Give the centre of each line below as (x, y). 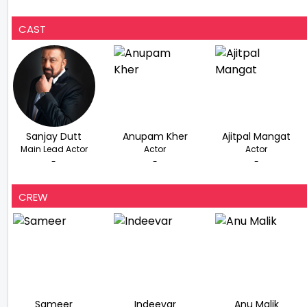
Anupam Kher (155, 137)
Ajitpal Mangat (257, 137)
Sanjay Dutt (54, 137)
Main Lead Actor (54, 149)
